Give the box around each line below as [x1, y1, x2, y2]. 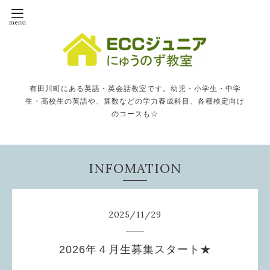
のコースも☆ [111, 110, 159, 118]
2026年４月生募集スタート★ [58, 243, 212, 256]
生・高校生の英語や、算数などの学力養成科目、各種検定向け [25, 97, 245, 105]
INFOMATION [89, 160, 181, 177]
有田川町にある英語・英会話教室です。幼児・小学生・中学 [29, 84, 241, 93]
